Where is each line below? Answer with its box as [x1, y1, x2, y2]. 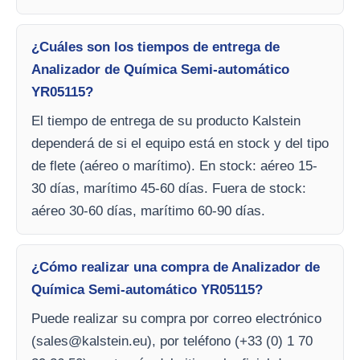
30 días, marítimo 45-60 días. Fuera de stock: [31, 180, 306, 196]
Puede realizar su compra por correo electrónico [31, 310, 321, 326]
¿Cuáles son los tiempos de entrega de [31, 39, 280, 55]
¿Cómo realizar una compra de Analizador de [31, 259, 320, 275]
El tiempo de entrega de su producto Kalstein [31, 112, 301, 129]
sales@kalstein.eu [36, 333, 147, 349]
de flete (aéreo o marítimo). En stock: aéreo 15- [31, 157, 317, 174]
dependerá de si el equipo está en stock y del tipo [31, 135, 329, 151]
